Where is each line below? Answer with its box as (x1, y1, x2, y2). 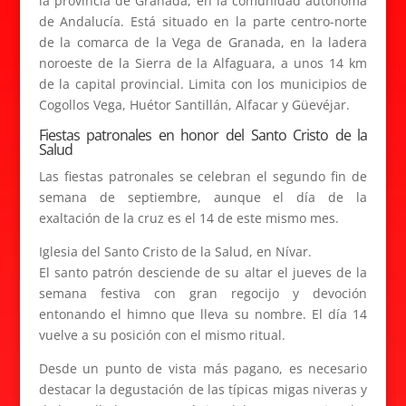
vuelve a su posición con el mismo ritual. (38, 326, 285, 343)
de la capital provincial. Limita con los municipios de (38, 75, 368, 92)
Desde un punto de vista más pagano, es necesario (38, 360, 368, 377)
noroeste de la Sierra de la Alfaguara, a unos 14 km (38, 54, 368, 72)
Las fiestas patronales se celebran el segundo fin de (38, 168, 368, 185)
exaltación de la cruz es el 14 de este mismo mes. (38, 209, 339, 227)
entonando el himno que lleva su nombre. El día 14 (38, 305, 368, 323)
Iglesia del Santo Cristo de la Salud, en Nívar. (38, 243, 312, 260)
